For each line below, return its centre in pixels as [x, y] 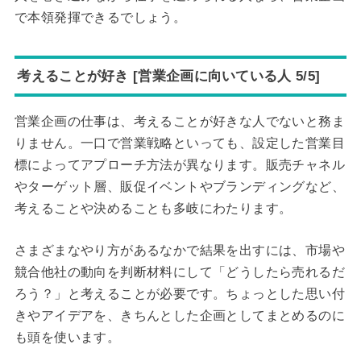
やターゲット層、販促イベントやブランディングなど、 [179, 186]
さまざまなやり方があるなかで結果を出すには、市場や [179, 251]
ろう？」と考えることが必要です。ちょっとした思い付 [179, 294]
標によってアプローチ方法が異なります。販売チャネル [179, 164]
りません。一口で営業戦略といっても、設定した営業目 [179, 143]
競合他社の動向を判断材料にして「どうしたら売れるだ [179, 272]
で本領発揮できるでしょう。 [100, 17]
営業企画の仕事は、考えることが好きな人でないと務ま [179, 121]
